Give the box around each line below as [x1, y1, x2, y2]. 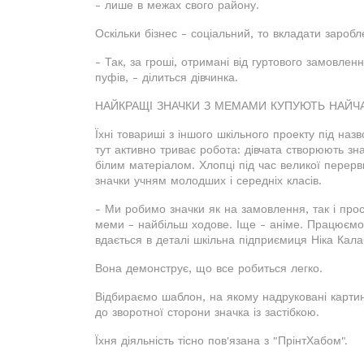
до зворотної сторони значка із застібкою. [95, 305, 319, 318]
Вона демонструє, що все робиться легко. [95, 262, 323, 275]
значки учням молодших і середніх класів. [95, 174, 322, 187]
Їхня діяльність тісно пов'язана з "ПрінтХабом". [95, 334, 348, 347]
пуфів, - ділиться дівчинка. [95, 71, 238, 84]
